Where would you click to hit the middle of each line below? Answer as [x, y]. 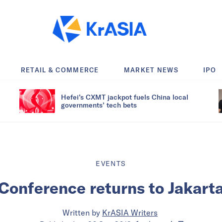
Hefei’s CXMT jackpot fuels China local [125, 97]
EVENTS [111, 163]
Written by [81, 212]
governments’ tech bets [99, 105]
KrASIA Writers [130, 212]
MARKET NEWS [151, 70]
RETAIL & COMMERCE [60, 70]
